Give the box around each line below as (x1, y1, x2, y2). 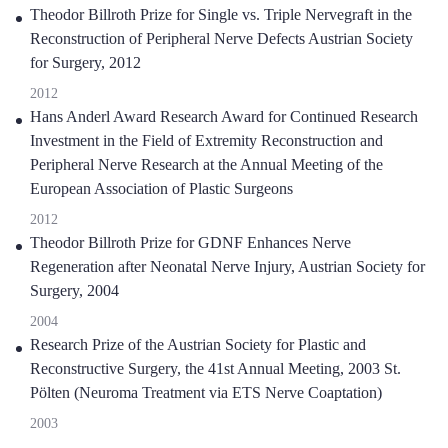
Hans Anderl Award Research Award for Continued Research (30, 108, 418, 125)
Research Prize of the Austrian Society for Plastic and (30, 336, 366, 353)
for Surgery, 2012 (30, 54, 141, 71)
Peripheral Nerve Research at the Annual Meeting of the (30, 156, 383, 173)
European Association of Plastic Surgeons (30, 180, 293, 197)
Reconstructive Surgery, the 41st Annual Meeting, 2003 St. (30, 360, 401, 377)
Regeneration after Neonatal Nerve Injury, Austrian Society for (30, 258, 425, 275)
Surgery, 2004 (30, 282, 119, 299)
